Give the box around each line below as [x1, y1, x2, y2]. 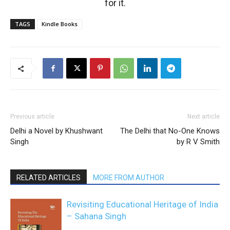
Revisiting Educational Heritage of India [67, 199, 218, 209]
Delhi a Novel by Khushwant [10, 126, 103, 136]
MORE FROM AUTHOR [93, 174, 164, 182]
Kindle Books [42, 20, 78, 28]
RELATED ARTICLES [16, 174, 81, 182]
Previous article [10, 113, 54, 120]
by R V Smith [177, 137, 220, 146]
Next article [187, 113, 220, 120]
